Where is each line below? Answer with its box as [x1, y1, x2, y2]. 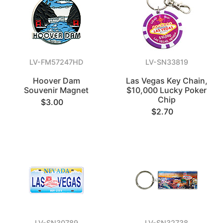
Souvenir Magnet [24, 85, 89, 95]
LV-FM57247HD [29, 58, 84, 66]
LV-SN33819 [145, 58, 188, 66]
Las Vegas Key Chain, [125, 76, 208, 86]
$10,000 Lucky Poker [126, 85, 207, 95]
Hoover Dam [32, 76, 80, 86]
